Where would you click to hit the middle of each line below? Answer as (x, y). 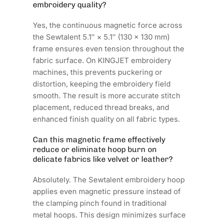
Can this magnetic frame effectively (99, 139)
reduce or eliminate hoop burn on (95, 149)
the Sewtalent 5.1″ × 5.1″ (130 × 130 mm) (101, 37)
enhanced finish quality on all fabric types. (107, 119)
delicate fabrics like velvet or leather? (103, 159)
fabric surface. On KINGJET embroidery (102, 60)
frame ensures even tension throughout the (109, 48)
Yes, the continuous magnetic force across (108, 25)
